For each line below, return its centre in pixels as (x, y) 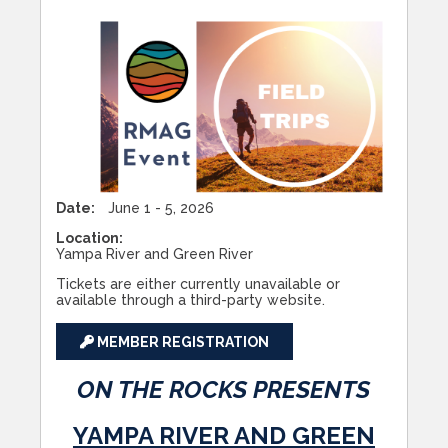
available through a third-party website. (190, 300)
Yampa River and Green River (154, 254)
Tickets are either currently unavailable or (198, 284)
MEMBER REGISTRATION (181, 342)
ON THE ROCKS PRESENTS (224, 390)
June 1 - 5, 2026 (161, 208)
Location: (91, 238)
